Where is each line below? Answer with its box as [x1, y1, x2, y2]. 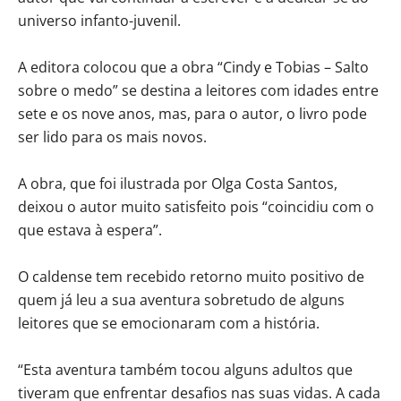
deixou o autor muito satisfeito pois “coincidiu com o [18, 196, 374, 217]
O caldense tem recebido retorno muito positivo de [18, 266, 364, 286]
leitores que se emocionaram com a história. [18, 312, 320, 333]
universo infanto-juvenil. [18, 10, 181, 30]
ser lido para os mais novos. [18, 126, 207, 147]
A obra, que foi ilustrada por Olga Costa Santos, [18, 173, 337, 193]
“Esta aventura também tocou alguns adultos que [18, 359, 353, 380]
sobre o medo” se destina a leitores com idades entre [18, 80, 379, 100]
